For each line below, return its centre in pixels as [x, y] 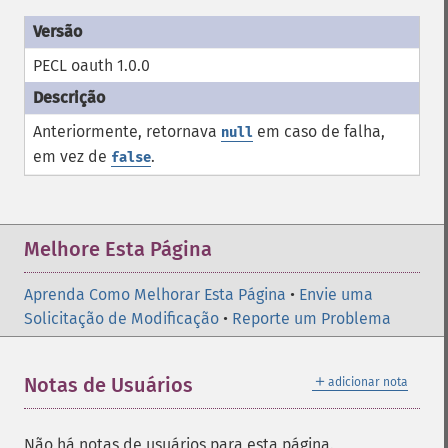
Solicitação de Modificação [121, 318]
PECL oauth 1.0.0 [91, 65]
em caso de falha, [319, 131]
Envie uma [336, 294]
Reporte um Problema [311, 318]
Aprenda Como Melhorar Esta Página [155, 294]
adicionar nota [368, 382]
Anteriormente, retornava [127, 131]
